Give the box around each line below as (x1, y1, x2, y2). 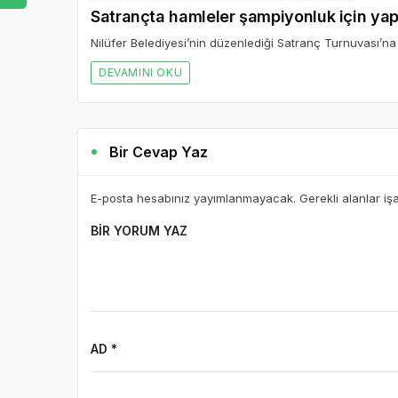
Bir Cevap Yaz (109, 143, 209, 161)
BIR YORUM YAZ (91, 223, 187, 238)
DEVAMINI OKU (99, 66, 183, 79)
